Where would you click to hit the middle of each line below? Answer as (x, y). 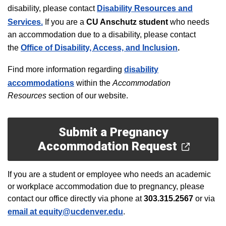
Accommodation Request (107, 146)
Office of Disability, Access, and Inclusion (99, 48)
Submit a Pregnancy (113, 132)
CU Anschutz (112, 22)
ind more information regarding (67, 69)
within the (94, 83)
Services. (25, 22)
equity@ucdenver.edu (81, 212)
